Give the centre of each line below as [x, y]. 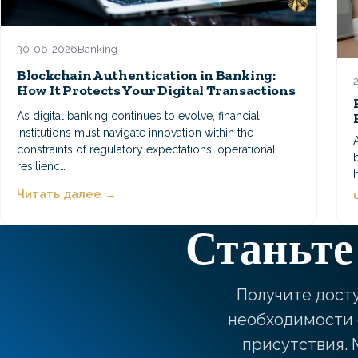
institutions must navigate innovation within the [135, 133]
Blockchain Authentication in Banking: [146, 75]
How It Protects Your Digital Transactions [156, 90]
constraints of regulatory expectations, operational [146, 150]
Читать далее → [67, 195]
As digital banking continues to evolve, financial [138, 116]
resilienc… [41, 167]
